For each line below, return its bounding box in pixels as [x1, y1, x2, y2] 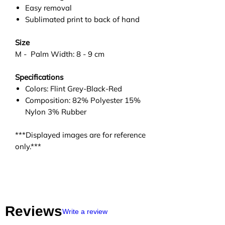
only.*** [15, 141, 41, 151]
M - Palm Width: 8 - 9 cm [15, 49, 104, 59]
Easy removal [25, 3, 72, 13]
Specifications [15, 72, 63, 82]
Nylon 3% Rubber [25, 106, 86, 117]
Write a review [62, 207, 107, 215]
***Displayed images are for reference [15, 130, 146, 140]
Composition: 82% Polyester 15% [25, 95, 141, 105]
